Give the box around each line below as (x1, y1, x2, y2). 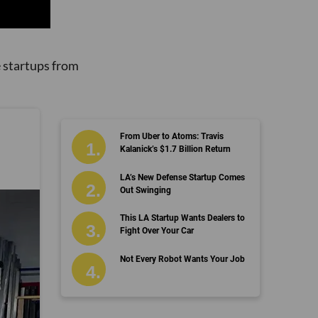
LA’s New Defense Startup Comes (119, 172, 245, 182)
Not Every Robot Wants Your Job (119, 253, 245, 264)
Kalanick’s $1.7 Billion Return (119, 144, 231, 155)
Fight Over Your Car (119, 226, 194, 236)
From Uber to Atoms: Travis (119, 131, 224, 142)
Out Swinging (119, 185, 171, 195)
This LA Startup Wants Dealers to (119, 213, 245, 224)
